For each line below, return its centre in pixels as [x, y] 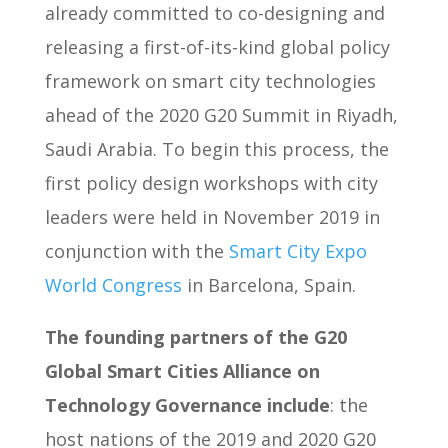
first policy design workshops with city [211, 182]
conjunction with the [136, 250]
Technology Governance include [187, 404]
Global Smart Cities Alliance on [182, 370]
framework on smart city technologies [210, 80]
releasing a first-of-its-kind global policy [217, 46]
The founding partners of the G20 [195, 336]
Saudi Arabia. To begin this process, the [216, 148]
